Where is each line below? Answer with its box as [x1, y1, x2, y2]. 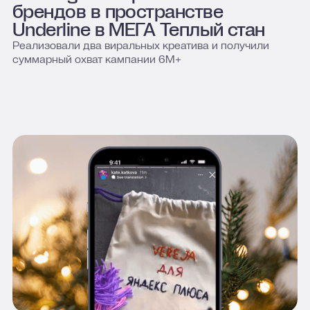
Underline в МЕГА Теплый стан [12, 17, 265, 42]
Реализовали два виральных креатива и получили [12, 38, 269, 53]
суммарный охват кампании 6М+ [12, 52, 181, 66]
